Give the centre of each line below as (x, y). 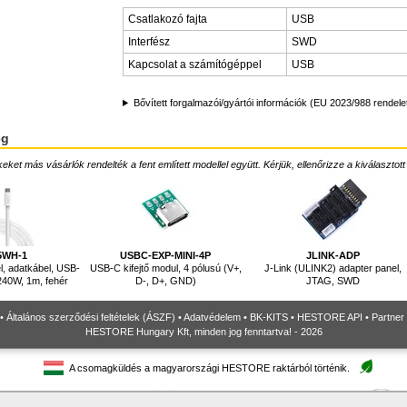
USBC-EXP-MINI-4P (166, 256)
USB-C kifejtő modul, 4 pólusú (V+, (165, 268)
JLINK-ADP (333, 256)
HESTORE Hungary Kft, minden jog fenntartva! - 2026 (203, 332)
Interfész (149, 42)
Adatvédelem (212, 318)
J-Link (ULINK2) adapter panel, (333, 268)
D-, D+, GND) (165, 281)
